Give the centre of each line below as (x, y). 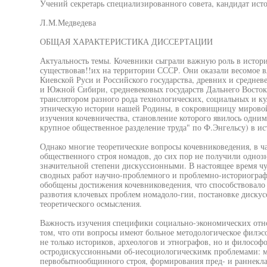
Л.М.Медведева (68, 22)
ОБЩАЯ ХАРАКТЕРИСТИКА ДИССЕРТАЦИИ (126, 41)
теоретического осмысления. (91, 204)
